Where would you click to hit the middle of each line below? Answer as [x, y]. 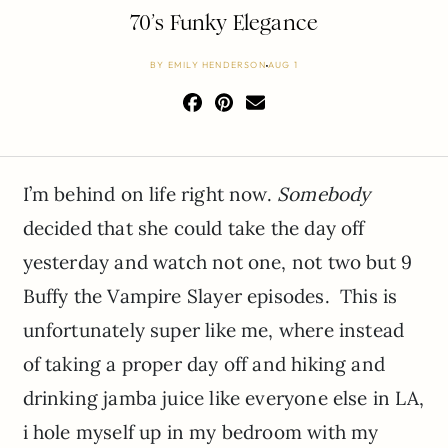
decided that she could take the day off [193, 227]
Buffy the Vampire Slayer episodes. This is [210, 295]
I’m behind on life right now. [149, 193]
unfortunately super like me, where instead [213, 329]
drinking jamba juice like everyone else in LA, [223, 397]
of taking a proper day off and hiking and [203, 363]
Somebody [324, 193]
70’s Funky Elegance [224, 22]
